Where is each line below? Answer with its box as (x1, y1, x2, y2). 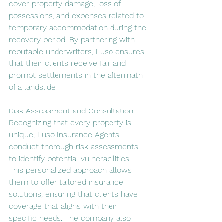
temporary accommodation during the (9, 22, 149, 32)
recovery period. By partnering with (9, 34, 137, 44)
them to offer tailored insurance (9, 177, 126, 187)
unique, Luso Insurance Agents (9, 129, 122, 139)
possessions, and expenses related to (9, 10, 146, 20)
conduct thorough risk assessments (9, 141, 141, 151)
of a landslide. (9, 82, 57, 92)
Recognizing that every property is (9, 117, 134, 127)
